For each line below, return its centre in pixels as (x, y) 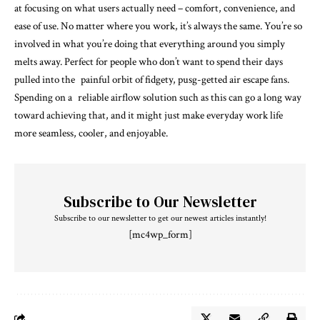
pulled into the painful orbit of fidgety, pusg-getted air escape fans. (152, 80)
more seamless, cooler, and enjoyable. (91, 134)
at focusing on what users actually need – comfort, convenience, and (155, 9)
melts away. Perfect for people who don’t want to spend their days (149, 62)
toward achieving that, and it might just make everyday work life (149, 116)
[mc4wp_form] (160, 235)
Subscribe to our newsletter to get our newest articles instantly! (160, 219)
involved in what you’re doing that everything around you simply (150, 44)
